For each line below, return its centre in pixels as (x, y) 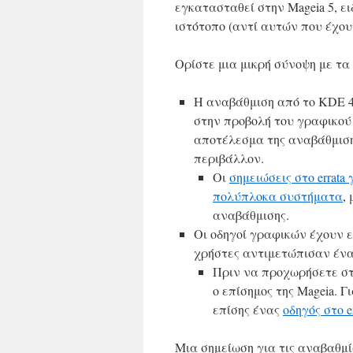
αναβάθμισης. (251, 215)
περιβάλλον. (229, 158)
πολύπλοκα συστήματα (278, 196)
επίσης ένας (248, 309)
